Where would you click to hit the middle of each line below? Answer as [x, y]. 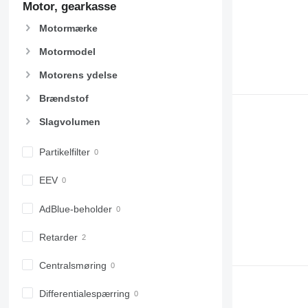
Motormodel [67, 51]
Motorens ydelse [78, 75]
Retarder [58, 237]
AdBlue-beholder [75, 209]
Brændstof [64, 99]
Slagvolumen [69, 122]
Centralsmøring [73, 265]
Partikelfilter [64, 152]
